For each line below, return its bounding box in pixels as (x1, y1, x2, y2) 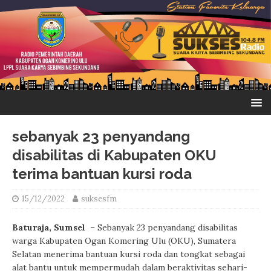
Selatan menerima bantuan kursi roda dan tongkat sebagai (12, 249, 245, 260)
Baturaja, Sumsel (12, 222, 85, 233)
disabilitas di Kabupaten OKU (12, 146, 217, 165)
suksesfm (81, 194, 117, 204)
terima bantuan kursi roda (12, 165, 192, 183)
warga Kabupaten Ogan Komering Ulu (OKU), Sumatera (12, 235, 236, 247)
